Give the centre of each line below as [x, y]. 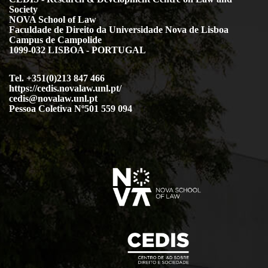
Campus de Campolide [55, 40]
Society [23, 10]
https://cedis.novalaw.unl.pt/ [65, 89]
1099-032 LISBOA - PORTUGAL [77, 50]
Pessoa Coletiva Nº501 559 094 [71, 109]
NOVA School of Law [53, 20]
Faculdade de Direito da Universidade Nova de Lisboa [119, 30]
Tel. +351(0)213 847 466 [57, 78]
